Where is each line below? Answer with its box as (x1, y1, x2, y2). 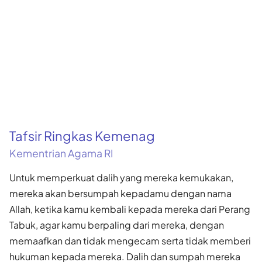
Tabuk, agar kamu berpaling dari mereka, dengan (9, 218, 224, 231)
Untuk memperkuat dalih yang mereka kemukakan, (9, 171, 233, 184)
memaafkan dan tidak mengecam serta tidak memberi (9, 234, 251, 247)
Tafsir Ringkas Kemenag (9, 127, 155, 144)
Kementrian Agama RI (9, 146, 113, 160)
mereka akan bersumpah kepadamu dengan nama (9, 187, 232, 199)
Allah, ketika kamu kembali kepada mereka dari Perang (9, 202, 250, 215)
